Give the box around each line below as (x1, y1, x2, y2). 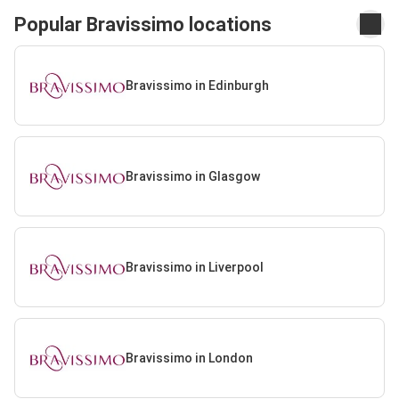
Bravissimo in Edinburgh (125, 77, 269, 93)
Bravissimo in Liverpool (125, 259, 264, 274)
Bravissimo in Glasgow (125, 168, 260, 183)
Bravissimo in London (125, 350, 253, 365)
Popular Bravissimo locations (14, 12, 272, 36)
